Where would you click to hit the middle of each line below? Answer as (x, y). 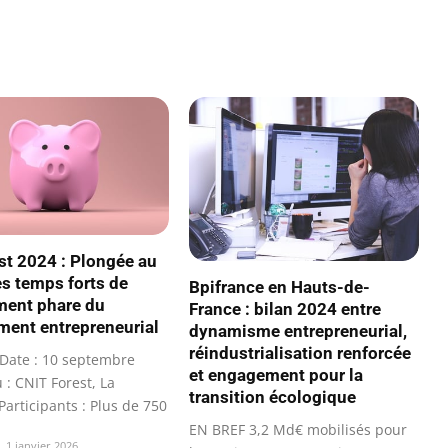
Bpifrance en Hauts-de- (279, 287)
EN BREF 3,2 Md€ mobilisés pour (298, 430)
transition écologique (272, 397)
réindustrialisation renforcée (300, 353)
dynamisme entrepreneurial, (298, 331)
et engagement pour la (276, 375)
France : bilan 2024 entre (285, 309)
